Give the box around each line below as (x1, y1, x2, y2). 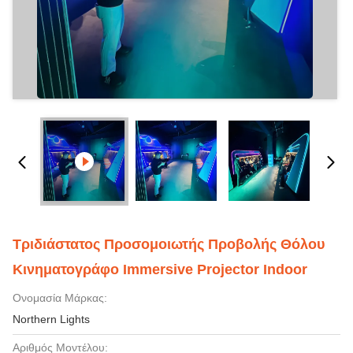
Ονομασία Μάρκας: (13, 292, 107, 304)
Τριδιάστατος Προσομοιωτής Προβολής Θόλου (13, 236, 325, 252)
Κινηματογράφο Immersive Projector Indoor (13, 262, 307, 277)
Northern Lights (13, 313, 90, 325)
